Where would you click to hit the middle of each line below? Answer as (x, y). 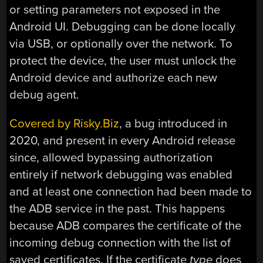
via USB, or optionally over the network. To (121, 43)
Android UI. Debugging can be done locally (123, 26)
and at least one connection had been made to (131, 192)
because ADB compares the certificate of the (126, 226)
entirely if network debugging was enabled (121, 175)
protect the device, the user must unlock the (123, 60)
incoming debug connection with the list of (120, 243)
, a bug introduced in (173, 124)
